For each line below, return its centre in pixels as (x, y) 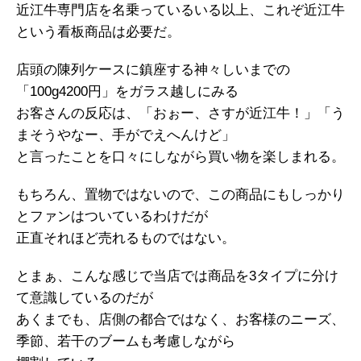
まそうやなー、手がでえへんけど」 (126, 135)
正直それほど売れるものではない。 (126, 239)
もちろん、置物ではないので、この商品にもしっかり (180, 195)
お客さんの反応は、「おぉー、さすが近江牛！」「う (180, 114)
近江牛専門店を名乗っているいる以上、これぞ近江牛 (180, 10)
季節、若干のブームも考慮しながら (126, 342)
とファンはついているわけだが (112, 217)
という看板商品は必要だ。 (98, 32)
